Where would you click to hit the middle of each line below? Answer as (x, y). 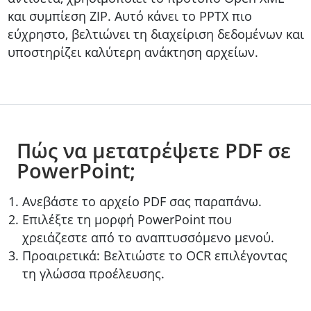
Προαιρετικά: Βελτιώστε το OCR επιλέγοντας (155, 256)
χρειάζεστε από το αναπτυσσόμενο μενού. (148, 238)
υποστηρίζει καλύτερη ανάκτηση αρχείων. (133, 52)
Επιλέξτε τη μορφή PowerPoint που (127, 220)
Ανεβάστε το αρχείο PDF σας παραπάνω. (142, 202)
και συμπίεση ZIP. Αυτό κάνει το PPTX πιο (129, 16)
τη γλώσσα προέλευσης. (93, 274)
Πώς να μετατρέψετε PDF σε (154, 151)
